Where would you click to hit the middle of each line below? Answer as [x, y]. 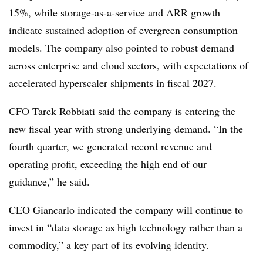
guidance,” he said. [49, 181]
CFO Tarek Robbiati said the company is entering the [122, 111]
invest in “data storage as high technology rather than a [126, 227]
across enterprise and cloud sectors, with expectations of [129, 65]
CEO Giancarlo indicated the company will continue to [126, 210]
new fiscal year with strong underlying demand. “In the [126, 129]
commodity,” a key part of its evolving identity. [109, 245]
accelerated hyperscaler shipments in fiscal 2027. [113, 83]
